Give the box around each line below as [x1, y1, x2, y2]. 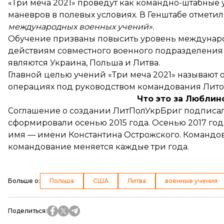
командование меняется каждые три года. [8, 142, 189, 151]
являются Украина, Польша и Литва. [8, 58, 160, 67]
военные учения [165, 177, 217, 184]
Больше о [8, 177, 38, 184]
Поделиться [8, 207, 45, 214]
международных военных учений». [8, 22, 154, 31]
